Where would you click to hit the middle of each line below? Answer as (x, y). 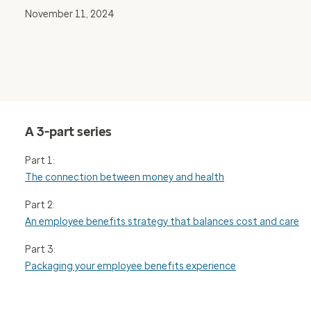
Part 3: (40, 250)
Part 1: (40, 161)
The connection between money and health (125, 177)
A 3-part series (68, 132)
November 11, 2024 (70, 14)
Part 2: (40, 205)
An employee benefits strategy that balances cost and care (162, 222)
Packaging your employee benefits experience (131, 266)
